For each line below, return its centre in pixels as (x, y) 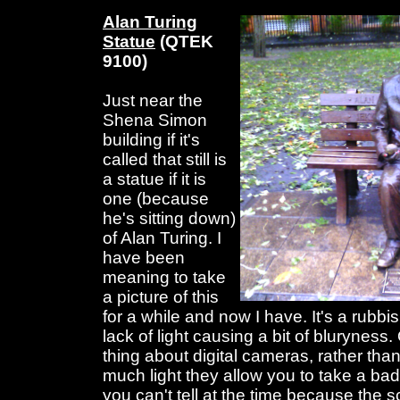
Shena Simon (155, 121)
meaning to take (164, 278)
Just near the (153, 101)
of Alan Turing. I (162, 238)
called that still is (165, 160)
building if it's (151, 140)
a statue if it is (154, 179)
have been (144, 258)
